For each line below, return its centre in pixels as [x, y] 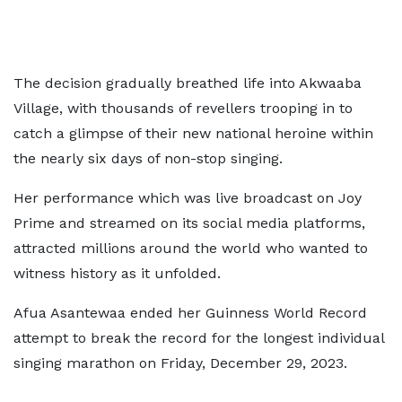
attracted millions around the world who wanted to [191, 248]
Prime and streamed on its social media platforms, [189, 223]
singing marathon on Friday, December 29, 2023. [180, 363]
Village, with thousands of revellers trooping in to [183, 108]
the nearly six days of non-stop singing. [148, 158]
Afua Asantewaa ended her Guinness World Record [190, 313]
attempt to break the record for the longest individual [199, 338]
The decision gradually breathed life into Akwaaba [188, 83]
